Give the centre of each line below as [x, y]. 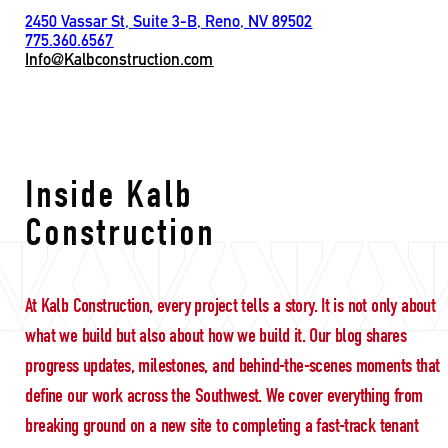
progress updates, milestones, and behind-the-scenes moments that [232, 365]
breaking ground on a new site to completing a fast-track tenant [221, 425]
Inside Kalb [109, 195]
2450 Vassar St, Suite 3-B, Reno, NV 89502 [169, 21]
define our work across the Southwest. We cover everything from [224, 395]
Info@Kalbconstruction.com [119, 59]
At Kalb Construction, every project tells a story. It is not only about [230, 305]
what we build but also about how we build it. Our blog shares [216, 335]
